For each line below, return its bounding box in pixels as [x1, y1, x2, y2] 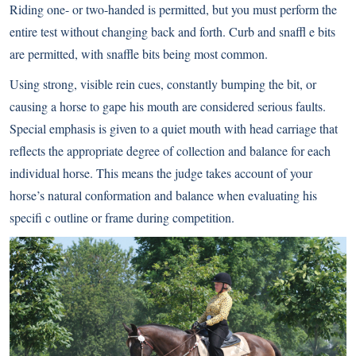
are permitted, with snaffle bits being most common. [10, 45, 268, 62]
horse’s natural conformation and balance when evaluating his [10, 187, 317, 203]
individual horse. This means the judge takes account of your [10, 164, 312, 181]
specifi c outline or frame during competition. [10, 209, 234, 226]
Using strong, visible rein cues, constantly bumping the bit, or [10, 75, 316, 92]
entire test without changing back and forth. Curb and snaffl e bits [10, 23, 335, 40]
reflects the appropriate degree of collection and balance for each [10, 142, 331, 159]
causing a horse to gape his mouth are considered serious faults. [10, 98, 326, 114]
